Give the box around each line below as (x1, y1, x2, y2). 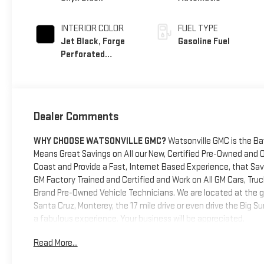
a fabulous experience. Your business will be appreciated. (33, 213, 245, 225)
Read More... (33, 237, 78, 249)
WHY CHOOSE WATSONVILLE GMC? (33, 135, 166, 147)
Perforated (60, 48, 105, 60)
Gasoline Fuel (178, 35, 230, 47)
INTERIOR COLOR (60, 22, 124, 34)
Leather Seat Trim (60, 61, 132, 73)
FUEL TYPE (178, 22, 219, 34)
